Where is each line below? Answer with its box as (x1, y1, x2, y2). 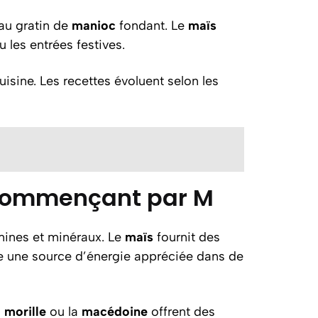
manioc (72, 17, 116, 33)
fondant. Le (116, 17, 188, 33)
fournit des (153, 229, 220, 245)
